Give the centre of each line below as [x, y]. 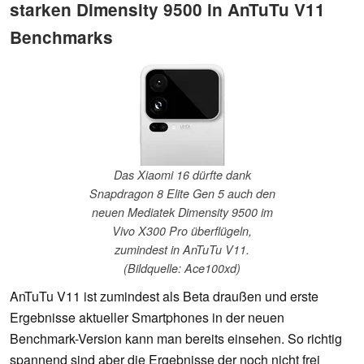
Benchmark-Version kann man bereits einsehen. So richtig [176, 339]
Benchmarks [61, 37]
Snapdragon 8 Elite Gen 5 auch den [182, 194]
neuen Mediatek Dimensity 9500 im [182, 212]
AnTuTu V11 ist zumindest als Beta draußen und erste [164, 297]
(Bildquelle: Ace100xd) [182, 269]
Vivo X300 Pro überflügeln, [182, 231]
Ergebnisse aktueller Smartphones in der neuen [147, 318]
